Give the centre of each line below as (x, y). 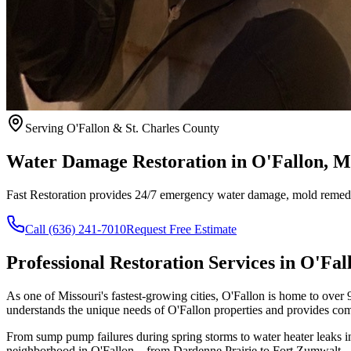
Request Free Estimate (181, 229)
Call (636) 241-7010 (76, 229)
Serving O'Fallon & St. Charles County (122, 128)
